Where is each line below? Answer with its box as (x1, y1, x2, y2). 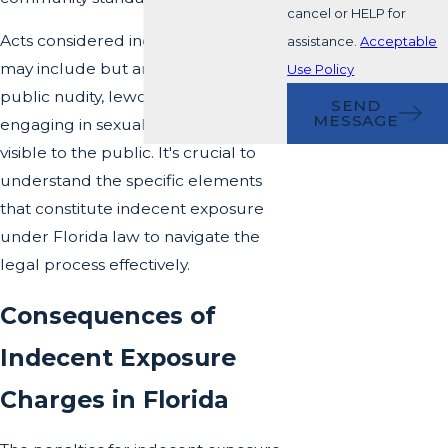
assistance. (287, 32, 361, 49)
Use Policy (287, 60, 355, 77)
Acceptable (360, 32, 438, 49)
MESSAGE (313, 111, 399, 131)
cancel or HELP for (287, 4, 407, 21)
